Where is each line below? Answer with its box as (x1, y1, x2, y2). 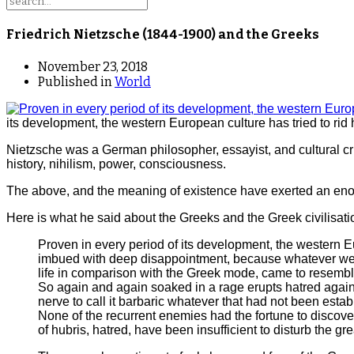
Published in (38, 73, 112, 89)
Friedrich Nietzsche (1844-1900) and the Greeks (6, 27, 319, 43)
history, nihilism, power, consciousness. (6, 156, 226, 171)
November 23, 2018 (38, 58, 148, 74)
